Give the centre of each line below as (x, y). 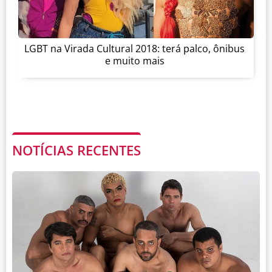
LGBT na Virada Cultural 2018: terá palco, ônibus (134, 49)
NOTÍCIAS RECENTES (76, 150)
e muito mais (134, 61)
